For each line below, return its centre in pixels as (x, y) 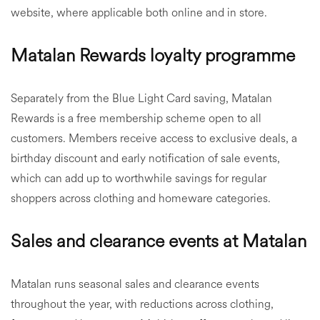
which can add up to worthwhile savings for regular (139, 178)
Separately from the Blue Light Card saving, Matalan (141, 98)
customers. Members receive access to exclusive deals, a (154, 138)
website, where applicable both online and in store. (139, 12)
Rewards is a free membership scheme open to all (136, 118)
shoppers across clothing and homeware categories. (141, 198)
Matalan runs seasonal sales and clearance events (135, 284)
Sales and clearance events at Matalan (159, 241)
